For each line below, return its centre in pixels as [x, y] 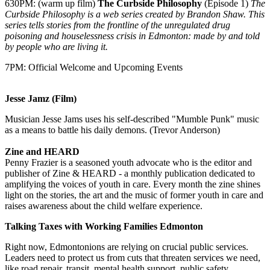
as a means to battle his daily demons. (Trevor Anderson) [112, 130]
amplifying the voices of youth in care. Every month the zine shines [133, 184]
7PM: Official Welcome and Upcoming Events [94, 67]
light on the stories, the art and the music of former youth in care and [134, 195]
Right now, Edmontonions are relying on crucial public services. [127, 246]
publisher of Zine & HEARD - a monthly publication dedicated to [130, 173]
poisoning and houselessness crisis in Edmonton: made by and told [132, 36]
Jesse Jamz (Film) [42, 98]
